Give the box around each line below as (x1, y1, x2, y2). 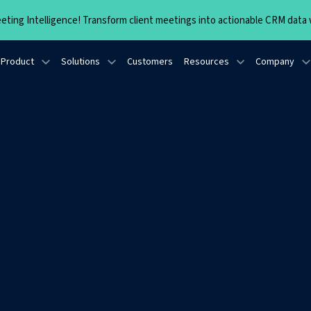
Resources (183, 54, 229, 69)
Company (255, 54, 295, 69)
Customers (126, 54, 173, 69)
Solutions (60, 54, 100, 69)
